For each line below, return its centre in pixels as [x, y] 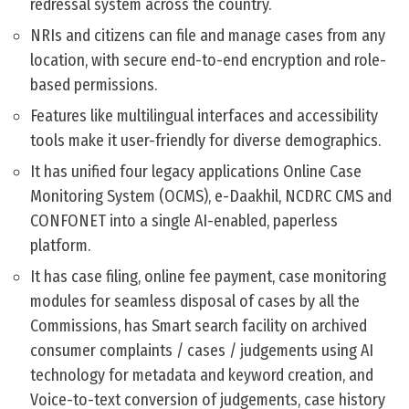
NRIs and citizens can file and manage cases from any [208, 36]
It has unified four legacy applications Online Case [196, 172]
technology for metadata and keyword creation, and [202, 376]
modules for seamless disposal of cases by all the [195, 302]
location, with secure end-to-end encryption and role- [208, 61]
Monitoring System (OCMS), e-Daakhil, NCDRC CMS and [211, 197]
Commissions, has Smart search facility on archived [199, 326]
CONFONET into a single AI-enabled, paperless [184, 221]
